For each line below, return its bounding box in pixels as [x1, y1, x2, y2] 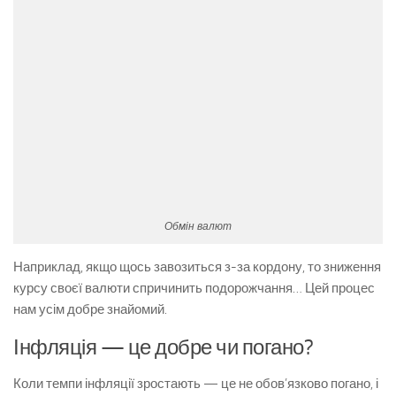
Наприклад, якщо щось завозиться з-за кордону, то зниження [13, 259, 381, 275]
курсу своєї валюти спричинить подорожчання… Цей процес [13, 280, 375, 296]
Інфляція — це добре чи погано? [13, 334, 313, 360]
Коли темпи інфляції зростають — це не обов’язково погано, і [13, 376, 378, 392]
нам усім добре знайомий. [13, 301, 167, 317]
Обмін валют [164, 220, 232, 232]
